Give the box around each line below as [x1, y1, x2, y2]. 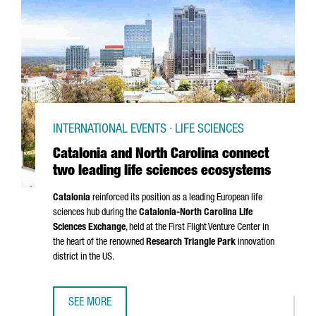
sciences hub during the [53, 208, 139, 218]
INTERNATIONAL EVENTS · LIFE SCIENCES [53, 123, 244, 136]
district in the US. [53, 253, 114, 262]
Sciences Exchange [53, 223, 126, 233]
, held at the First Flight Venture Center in [126, 223, 269, 233]
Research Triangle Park [146, 238, 236, 248]
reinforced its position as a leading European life [90, 193, 262, 203]
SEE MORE [68, 298, 111, 309]
